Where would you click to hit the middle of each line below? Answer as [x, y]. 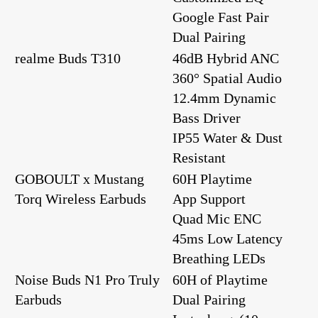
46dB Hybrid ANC [226, 58]
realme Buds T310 [68, 58]
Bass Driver [207, 117]
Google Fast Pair [221, 17]
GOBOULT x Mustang [79, 179]
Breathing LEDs [219, 258]
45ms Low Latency [227, 238]
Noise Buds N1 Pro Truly [87, 279]
